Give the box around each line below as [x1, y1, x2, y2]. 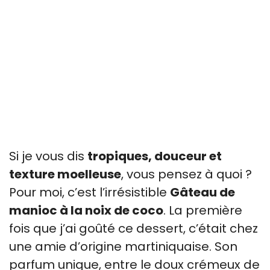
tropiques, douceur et [87, 148, 222, 165]
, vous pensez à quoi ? [121, 166, 252, 183]
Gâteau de [170, 184, 235, 201]
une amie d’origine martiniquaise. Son [9, 238, 237, 255]
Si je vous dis [9, 148, 87, 165]
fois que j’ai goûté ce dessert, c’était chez [9, 220, 258, 237]
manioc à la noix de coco [9, 202, 163, 219]
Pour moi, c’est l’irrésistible [9, 184, 170, 201]
